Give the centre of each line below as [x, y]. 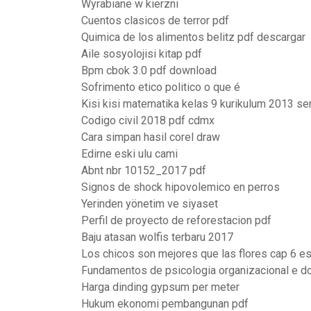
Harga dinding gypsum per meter [160, 287]
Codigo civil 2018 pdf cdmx [148, 120]
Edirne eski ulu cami [129, 154]
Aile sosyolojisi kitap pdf [142, 54]
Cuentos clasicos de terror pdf [155, 20]
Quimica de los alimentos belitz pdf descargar [193, 37]
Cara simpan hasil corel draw [151, 137]
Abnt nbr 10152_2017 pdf [144, 170]
